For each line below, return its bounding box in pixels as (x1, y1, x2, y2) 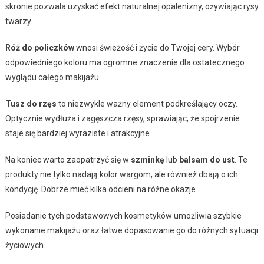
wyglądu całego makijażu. (5, 72, 101, 82)
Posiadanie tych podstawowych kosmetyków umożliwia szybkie (5, 210, 242, 220)
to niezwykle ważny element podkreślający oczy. (56, 98, 237, 108)
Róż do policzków (5, 42, 74, 52)
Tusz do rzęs (5, 98, 57, 108)
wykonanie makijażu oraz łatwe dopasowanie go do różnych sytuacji (5, 225, 258, 235)
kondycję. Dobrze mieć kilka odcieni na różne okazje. (5, 184, 197, 194)
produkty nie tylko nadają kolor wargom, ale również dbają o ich (5, 169, 238, 179)
